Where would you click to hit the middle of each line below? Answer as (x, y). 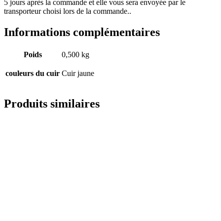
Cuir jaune (78, 73)
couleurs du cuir (33, 73)
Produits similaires (52, 103)
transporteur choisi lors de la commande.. (68, 11)
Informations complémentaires (82, 32)
